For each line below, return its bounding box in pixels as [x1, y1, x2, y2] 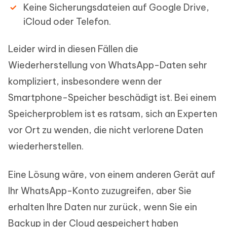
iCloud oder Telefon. [23, 16, 111, 28]
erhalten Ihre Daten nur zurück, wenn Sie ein [8, 201, 197, 213]
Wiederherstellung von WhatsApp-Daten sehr [8, 59, 207, 71]
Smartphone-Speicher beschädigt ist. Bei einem [8, 92, 216, 104]
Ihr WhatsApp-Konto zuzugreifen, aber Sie [8, 185, 192, 197]
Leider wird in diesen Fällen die [8, 43, 138, 55]
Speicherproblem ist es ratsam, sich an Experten [8, 108, 217, 120]
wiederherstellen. [8, 140, 84, 153]
